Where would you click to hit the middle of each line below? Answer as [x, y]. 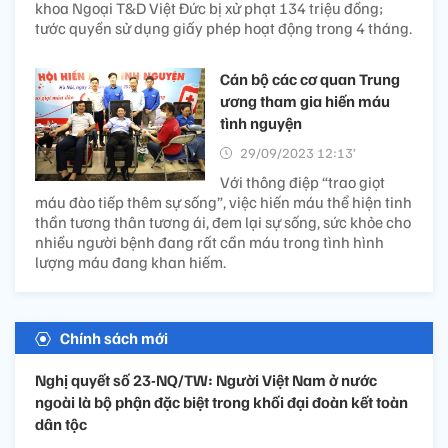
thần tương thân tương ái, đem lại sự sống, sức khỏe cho [223, 221]
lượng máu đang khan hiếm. [130, 261]
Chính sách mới [114, 337]
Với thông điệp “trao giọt [302, 181]
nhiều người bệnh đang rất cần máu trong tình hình [209, 241]
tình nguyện [261, 122]
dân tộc [61, 423]
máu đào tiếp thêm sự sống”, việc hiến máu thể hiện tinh [223, 201]
